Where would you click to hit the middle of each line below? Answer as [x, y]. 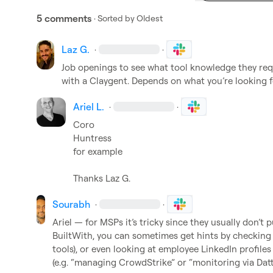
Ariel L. [89, 107]
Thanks [89, 178]
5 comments [64, 18]
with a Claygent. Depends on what [134, 81]
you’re [220, 81]
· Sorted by [114, 18]
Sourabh [71, 204]
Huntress [92, 138]
